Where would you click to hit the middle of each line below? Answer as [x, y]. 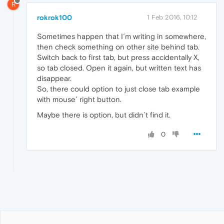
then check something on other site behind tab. [118, 46]
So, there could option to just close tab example [118, 88]
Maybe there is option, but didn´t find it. [104, 114]
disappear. [54, 78]
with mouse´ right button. [79, 99]
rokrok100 [54, 17]
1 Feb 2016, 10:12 [172, 17]
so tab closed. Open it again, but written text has [119, 67]
